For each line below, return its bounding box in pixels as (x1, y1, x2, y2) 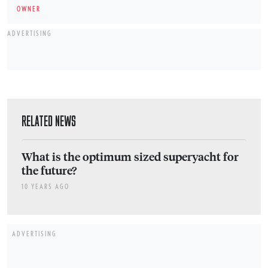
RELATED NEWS (22, 114, 76, 129)
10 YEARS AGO (22, 182, 69, 191)
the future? (22, 162, 77, 178)
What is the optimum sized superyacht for (22, 148, 239, 165)
